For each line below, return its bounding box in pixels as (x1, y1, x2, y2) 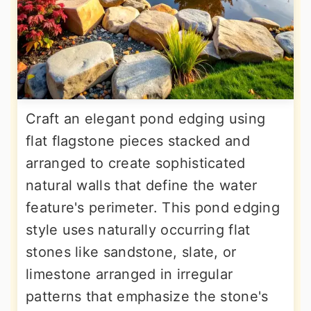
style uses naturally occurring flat (26, 221, 251, 238)
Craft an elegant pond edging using (26, 110, 266, 127)
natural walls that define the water (26, 176, 258, 194)
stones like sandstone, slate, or (26, 243, 237, 260)
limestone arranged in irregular (26, 265, 233, 283)
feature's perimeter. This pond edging (26, 199, 280, 216)
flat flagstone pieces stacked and (26, 132, 250, 149)
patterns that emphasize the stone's (26, 287, 269, 305)
